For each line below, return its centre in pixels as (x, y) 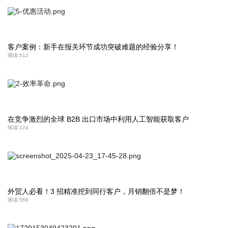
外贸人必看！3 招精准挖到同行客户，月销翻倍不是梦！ (96, 191)
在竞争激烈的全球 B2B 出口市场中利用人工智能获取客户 (98, 119)
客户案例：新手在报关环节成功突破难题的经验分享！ (93, 47)
